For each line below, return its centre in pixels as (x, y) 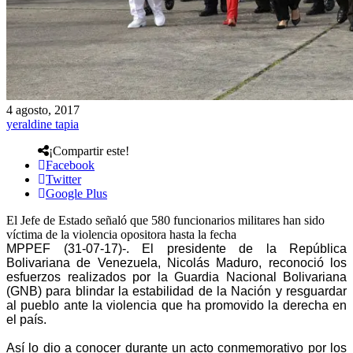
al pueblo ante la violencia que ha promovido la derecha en (176, 305)
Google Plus (76, 193)
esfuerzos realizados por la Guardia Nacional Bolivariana (176, 277)
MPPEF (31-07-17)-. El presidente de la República (176, 248)
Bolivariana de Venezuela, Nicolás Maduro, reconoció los (176, 262)
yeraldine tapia (43, 124)
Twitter (63, 179)
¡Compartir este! (89, 150)
